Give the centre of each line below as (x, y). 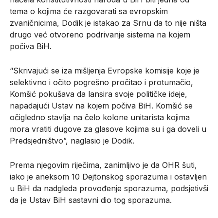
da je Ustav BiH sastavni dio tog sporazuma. (91, 200)
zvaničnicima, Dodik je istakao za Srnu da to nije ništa (108, 23)
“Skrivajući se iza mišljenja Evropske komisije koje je (105, 70)
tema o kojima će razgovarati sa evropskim (89, 11)
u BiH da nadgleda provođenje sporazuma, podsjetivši (109, 188)
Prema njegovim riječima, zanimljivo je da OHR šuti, (103, 165)
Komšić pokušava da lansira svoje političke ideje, (99, 94)
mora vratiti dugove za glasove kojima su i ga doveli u (108, 129)
